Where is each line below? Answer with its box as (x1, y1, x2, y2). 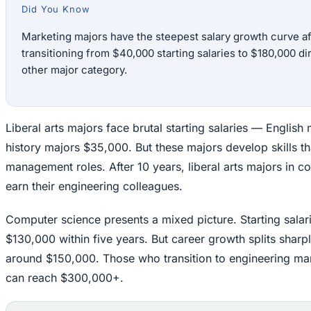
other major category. (22, 63, 127, 77)
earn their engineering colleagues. (6, 179, 183, 194)
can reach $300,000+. (6, 271, 124, 285)
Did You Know (22, 3, 90, 15)
